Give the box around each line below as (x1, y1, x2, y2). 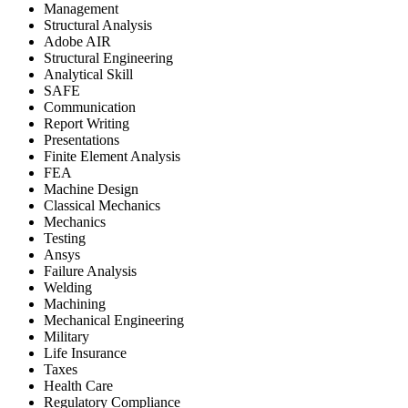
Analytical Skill (44, 66, 133, 82)
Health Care (44, 377, 113, 393)
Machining (44, 295, 106, 311)
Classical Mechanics (44, 197, 160, 213)
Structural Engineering (44, 49, 173, 66)
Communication (44, 98, 136, 115)
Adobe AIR (44, 33, 111, 49)
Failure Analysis (44, 262, 137, 279)
